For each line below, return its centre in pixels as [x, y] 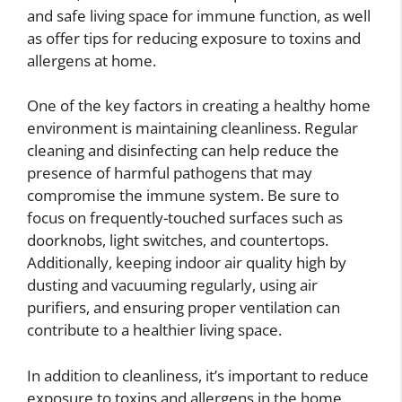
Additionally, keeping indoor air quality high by [187, 263]
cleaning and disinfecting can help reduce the [183, 151]
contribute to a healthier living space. [154, 330]
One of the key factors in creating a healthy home [199, 106]
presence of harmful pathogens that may [170, 173]
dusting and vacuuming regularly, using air [172, 285]
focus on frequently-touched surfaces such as [185, 218]
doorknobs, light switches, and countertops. [178, 240]
